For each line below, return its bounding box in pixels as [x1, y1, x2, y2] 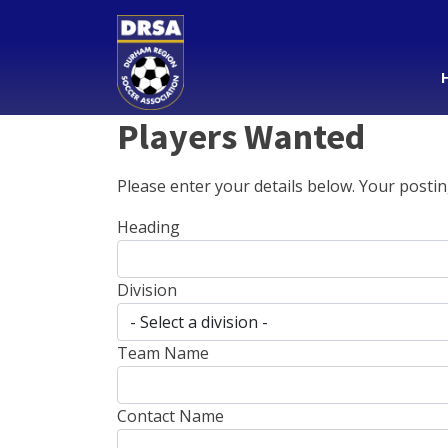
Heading [117, 216, 180, 238]
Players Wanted [117, 114, 365, 159]
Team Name [117, 342, 209, 364]
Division [117, 279, 177, 301]
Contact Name [117, 405, 224, 427]
